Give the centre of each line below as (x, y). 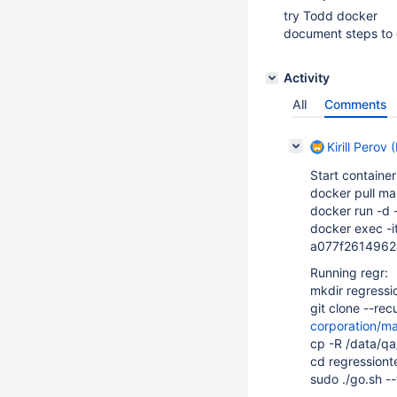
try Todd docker (331, 16)
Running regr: (349, 272)
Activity (307, 78)
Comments (356, 104)
